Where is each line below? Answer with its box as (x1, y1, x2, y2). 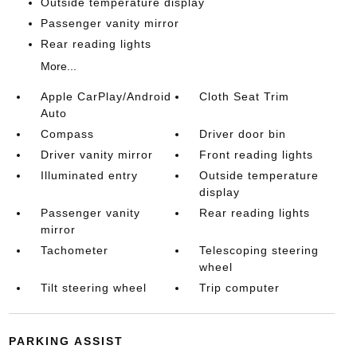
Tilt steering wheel (40, 281, 147, 294)
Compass (40, 127, 94, 140)
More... (40, 60, 76, 73)
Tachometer (40, 244, 108, 257)
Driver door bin (199, 127, 287, 140)
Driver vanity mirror (40, 148, 153, 161)
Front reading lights (199, 148, 314, 161)
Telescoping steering (199, 244, 320, 257)
